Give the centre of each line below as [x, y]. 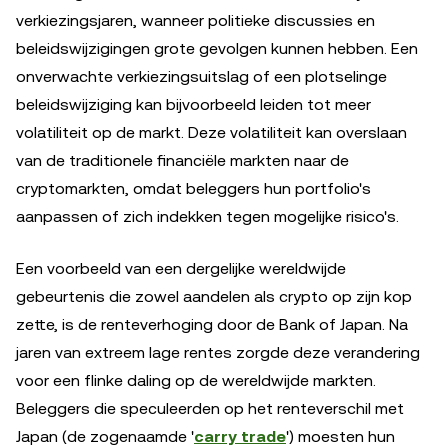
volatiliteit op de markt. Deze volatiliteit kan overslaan [211, 132]
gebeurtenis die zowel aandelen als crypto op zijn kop [214, 296]
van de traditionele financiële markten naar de [182, 160]
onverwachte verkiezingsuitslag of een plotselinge [201, 76]
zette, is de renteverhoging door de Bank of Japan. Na [212, 324]
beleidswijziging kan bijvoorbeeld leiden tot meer [193, 104]
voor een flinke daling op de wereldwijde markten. [196, 380]
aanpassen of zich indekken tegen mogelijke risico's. [207, 216]
